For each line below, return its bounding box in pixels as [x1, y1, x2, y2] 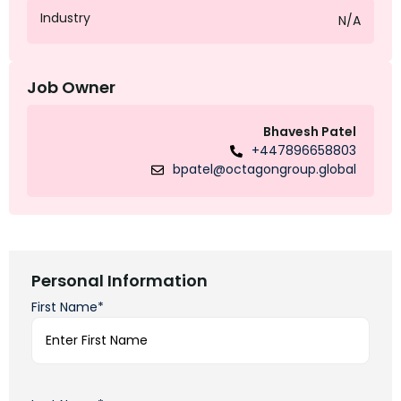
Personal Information [31, 269, 208, 293]
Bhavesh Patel [263, 123, 356, 141]
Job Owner [27, 76, 115, 99]
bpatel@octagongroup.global [173, 160, 356, 179]
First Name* [31, 298, 104, 317]
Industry [40, 9, 90, 28]
